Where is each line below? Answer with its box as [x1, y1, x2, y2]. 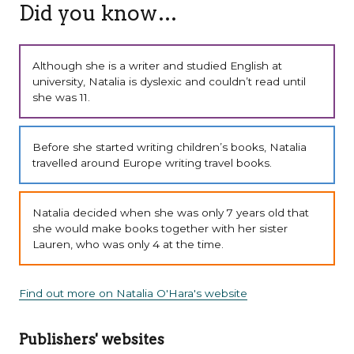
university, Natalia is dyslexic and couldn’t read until [32, 74, 306, 88]
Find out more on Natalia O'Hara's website [18, 286, 247, 299]
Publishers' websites [18, 330, 164, 348]
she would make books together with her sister [32, 222, 288, 235]
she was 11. [32, 90, 90, 104]
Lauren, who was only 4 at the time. [32, 238, 224, 251]
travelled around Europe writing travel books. [32, 156, 272, 169]
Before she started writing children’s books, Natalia [32, 141, 307, 153]
